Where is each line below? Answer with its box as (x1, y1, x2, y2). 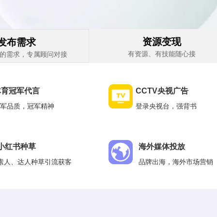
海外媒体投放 (139, 142, 185, 151)
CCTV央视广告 (135, 87, 188, 95)
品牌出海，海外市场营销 (139, 158, 213, 166)
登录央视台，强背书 (135, 102, 197, 110)
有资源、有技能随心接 (128, 48, 196, 58)
